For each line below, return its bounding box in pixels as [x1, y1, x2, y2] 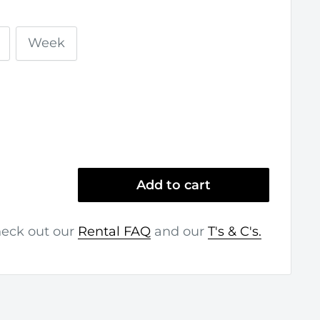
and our [151, 224, 208, 239]
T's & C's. [208, 224, 261, 239]
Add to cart [136, 177, 211, 193]
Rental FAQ [78, 224, 151, 239]
